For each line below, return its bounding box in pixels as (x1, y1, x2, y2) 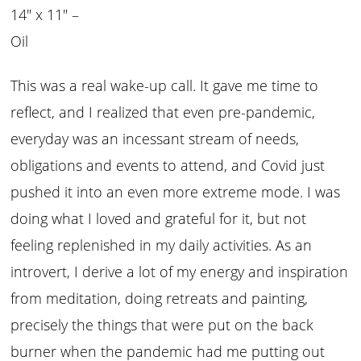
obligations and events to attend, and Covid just (10, 155, 326, 175)
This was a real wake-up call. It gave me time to (10, 75, 319, 95)
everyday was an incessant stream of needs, (10, 128, 300, 148)
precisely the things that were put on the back (10, 314, 314, 334)
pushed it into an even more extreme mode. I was (10, 181, 341, 201)
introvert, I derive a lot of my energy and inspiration (10, 261, 349, 281)
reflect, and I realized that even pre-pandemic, (10, 102, 316, 122)
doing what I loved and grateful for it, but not (10, 208, 307, 228)
